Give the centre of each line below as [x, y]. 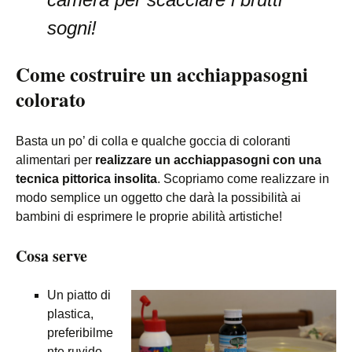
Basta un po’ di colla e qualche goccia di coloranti [153, 141]
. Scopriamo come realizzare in [243, 179]
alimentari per [55, 160]
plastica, [70, 314]
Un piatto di [79, 295]
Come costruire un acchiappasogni [162, 74]
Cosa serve [51, 256]
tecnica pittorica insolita [86, 179]
